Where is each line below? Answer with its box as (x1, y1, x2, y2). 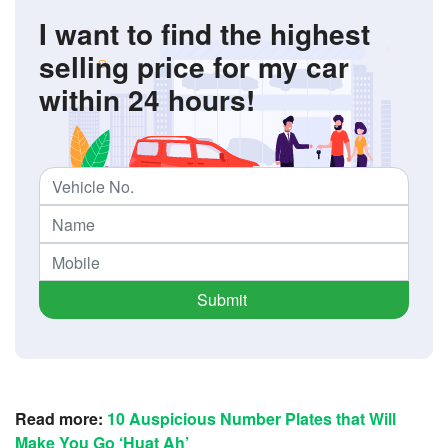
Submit (196, 288, 247, 312)
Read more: (15, 407, 107, 431)
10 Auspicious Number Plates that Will (107, 407, 396, 431)
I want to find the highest (39, 13, 370, 55)
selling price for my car (39, 46, 349, 88)
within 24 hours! (39, 79, 255, 121)
